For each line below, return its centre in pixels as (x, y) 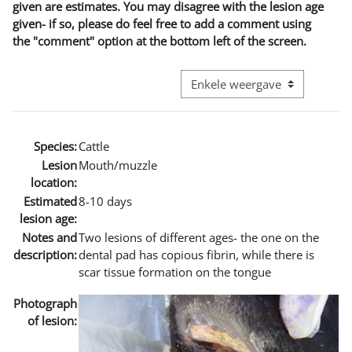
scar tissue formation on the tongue (175, 271)
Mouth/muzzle (118, 165)
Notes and (49, 237)
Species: (55, 146)
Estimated (50, 201)
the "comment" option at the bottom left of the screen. (159, 40)
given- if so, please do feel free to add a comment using (162, 23)
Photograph (45, 303)
